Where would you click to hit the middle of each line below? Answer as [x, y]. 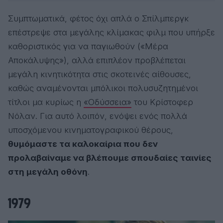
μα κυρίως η [57, 102]
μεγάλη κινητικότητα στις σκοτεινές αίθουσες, [100, 74]
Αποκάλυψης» [36, 60]
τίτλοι [19, 102]
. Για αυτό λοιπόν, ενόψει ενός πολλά [111, 116]
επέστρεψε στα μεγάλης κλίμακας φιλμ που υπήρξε [111, 32]
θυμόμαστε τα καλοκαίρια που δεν [83, 144]
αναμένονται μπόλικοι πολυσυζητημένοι [117, 88]
